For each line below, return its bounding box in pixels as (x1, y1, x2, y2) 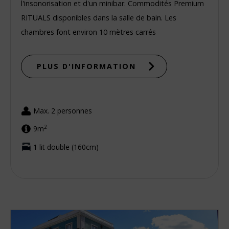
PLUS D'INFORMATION (37, 61, 136, 72)
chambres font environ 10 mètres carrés (21, 27, 156, 37)
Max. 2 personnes (33, 106, 92, 116)
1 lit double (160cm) (33, 142, 99, 152)
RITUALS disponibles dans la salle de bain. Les (21, 13, 176, 23)
